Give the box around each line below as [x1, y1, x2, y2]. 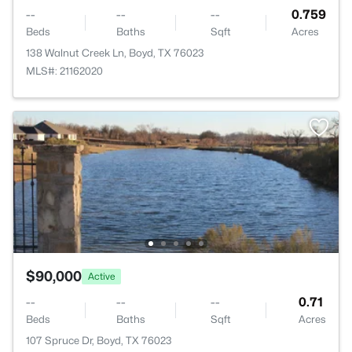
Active [88, 269, 115, 282]
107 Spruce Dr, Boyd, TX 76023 [26, 334, 172, 346]
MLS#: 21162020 [26, 64, 103, 77]
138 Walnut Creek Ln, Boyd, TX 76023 [26, 46, 204, 59]
